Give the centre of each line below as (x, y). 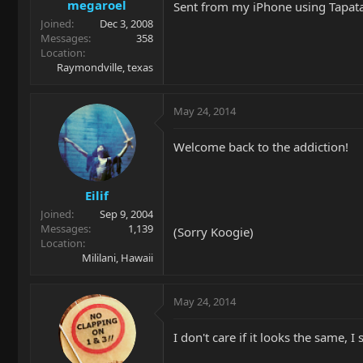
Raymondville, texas (105, 67)
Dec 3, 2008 (126, 23)
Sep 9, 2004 (126, 214)
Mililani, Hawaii (117, 258)
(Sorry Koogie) (214, 231)
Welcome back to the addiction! (261, 146)
